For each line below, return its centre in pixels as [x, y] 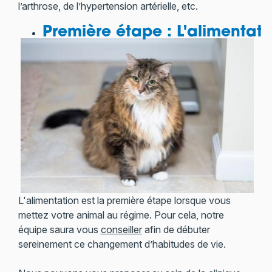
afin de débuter [176, 229]
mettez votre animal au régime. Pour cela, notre [121, 215]
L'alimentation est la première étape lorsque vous [124, 200]
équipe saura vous [59, 229]
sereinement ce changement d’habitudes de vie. [122, 244]
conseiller [121, 229]
